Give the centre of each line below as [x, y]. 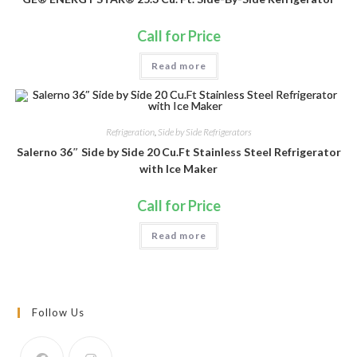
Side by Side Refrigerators [204, 132]
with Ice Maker [178, 169]
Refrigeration [130, 132]
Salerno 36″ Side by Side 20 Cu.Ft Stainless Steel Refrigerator [178, 152]
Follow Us [59, 312]
